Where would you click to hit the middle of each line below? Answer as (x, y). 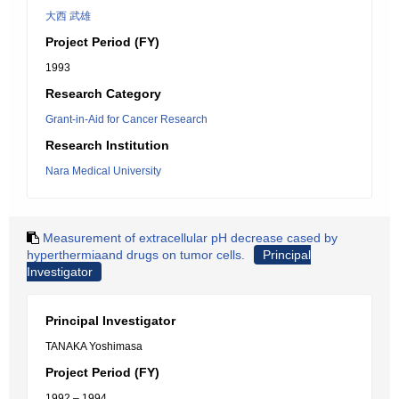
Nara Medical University (103, 171)
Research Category (103, 94)
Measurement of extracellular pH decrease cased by (190, 238)
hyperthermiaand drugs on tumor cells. (136, 255)
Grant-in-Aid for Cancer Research (126, 119)
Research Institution (107, 145)
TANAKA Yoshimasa (94, 346)
